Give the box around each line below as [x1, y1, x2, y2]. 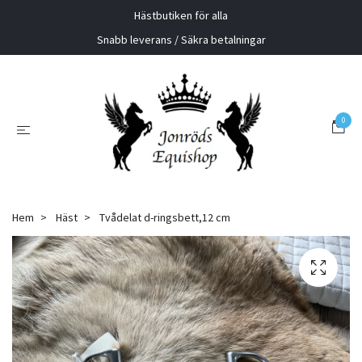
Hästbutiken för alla [134, 8, 228, 23]
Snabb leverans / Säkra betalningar [96, 32, 266, 47]
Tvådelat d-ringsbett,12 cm [97, 210, 230, 225]
